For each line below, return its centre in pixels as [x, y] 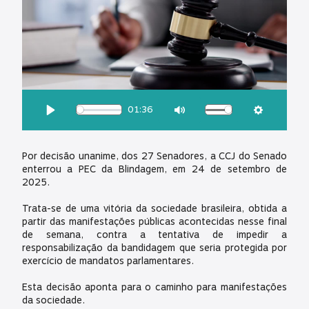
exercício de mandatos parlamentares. [108, 261]
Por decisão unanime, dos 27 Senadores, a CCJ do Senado [154, 156]
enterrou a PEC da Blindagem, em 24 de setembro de [154, 169]
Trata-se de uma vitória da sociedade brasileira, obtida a [154, 208]
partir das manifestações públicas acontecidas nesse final [154, 221]
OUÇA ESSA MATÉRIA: [68, 98]
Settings [277, 123]
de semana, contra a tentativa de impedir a [154, 235]
